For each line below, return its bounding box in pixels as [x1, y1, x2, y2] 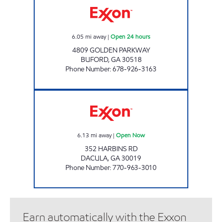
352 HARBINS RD [84, 144, 138, 154]
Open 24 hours [111, 32, 150, 41]
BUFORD [80, 55, 108, 64]
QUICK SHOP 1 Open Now [111, 90, 176, 98]
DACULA [81, 153, 108, 163]
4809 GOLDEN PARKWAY [72, 45, 150, 55]
